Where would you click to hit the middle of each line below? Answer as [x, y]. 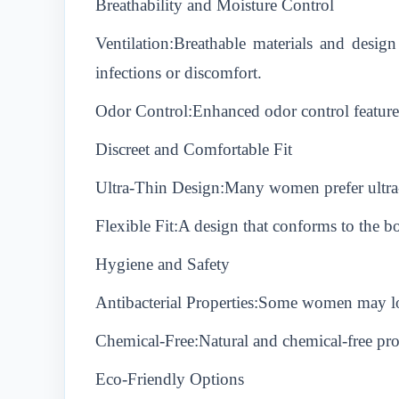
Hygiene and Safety [163, 264]
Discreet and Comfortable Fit [194, 149]
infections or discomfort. [179, 73]
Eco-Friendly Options [170, 379]
